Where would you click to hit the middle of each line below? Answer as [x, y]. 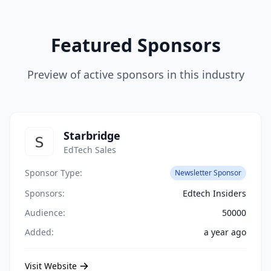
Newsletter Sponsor [208, 173]
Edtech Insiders [214, 193]
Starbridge [92, 135]
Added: [39, 232]
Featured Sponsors [135, 45]
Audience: [45, 213]
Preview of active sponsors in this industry [135, 74]
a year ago [225, 232]
